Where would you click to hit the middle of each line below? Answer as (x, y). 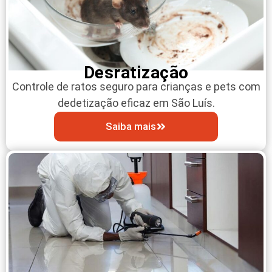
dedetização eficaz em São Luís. (136, 103)
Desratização (136, 73)
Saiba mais (131, 127)
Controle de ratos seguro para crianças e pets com (136, 87)
